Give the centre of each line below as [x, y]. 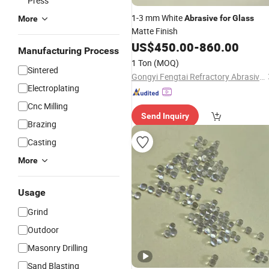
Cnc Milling [48, 106]
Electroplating [53, 88]
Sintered [43, 70]
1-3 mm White [158, 18]
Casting [42, 142]
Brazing [42, 124]
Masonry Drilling [58, 248]
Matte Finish [155, 31]
